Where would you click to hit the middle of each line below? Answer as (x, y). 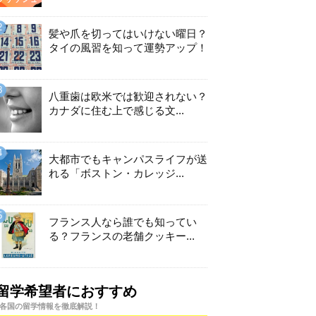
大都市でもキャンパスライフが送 (128, 159)
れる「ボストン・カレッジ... (116, 174)
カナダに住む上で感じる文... (116, 111)
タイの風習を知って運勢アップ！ (128, 48)
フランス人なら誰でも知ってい (123, 222)
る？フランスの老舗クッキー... (122, 236)
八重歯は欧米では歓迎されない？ (128, 97)
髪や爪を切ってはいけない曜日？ (128, 34)
